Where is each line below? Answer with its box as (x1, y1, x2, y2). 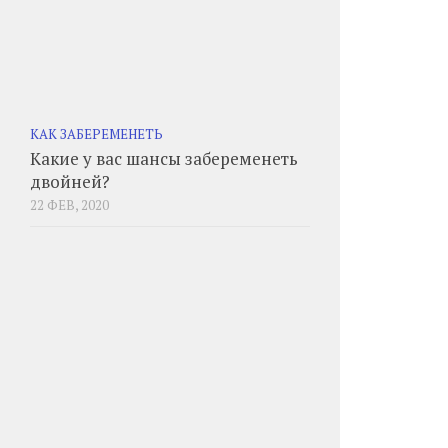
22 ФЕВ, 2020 (30, 196, 109, 214)
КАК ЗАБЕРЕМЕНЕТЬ (30, 125, 163, 143)
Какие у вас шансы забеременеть (30, 147, 298, 170)
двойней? (30, 170, 110, 193)
